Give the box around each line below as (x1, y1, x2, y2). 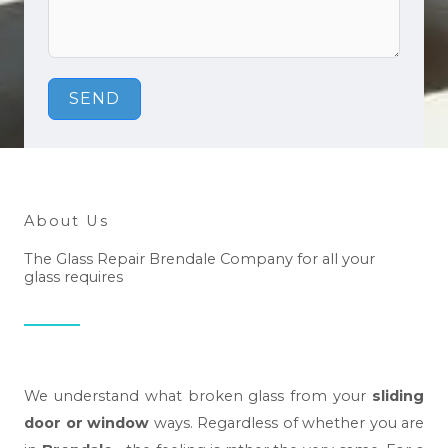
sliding (372, 387, 424, 406)
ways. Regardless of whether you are (149, 414, 424, 433)
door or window (24, 414, 149, 433)
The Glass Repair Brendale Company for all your (24, 250, 375, 269)
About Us (24, 212, 109, 231)
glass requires (24, 268, 123, 287)
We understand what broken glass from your (24, 387, 372, 406)
